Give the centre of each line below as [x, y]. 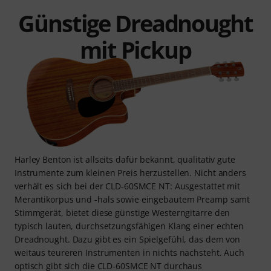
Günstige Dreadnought [135, 23]
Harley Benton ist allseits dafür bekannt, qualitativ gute [125, 159]
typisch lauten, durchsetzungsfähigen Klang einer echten [129, 226]
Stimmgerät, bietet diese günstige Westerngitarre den [122, 212]
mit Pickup [135, 49]
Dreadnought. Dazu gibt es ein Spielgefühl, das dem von [128, 239]
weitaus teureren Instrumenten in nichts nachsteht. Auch [129, 252]
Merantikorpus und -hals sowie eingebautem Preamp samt [132, 199]
